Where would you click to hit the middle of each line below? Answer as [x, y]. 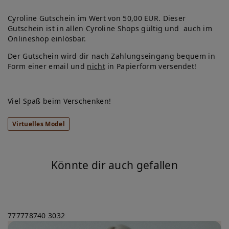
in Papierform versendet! [151, 66]
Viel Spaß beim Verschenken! [60, 101]
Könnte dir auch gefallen [114, 165]
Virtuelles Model [39, 124]
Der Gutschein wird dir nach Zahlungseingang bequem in [111, 56]
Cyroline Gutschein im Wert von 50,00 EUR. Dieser [97, 18]
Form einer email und [48, 66]
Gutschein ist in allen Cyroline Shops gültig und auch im [110, 29]
